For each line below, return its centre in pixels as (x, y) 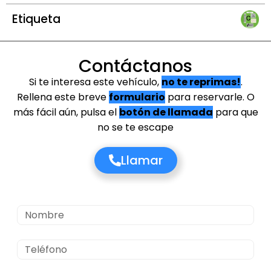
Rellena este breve (63, 97)
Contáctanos (135, 66)
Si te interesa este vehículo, (95, 82)
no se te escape (135, 127)
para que (235, 112)
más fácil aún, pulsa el (66, 112)
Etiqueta (36, 19)
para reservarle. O (210, 97)
